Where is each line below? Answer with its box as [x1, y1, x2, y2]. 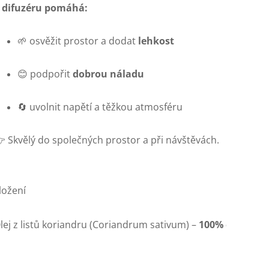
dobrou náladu [73, 67, 144, 81]
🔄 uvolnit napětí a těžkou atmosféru [17, 100, 183, 114]
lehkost [138, 34, 174, 48]
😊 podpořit [17, 67, 73, 81]
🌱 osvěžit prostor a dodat [17, 34, 138, 48]
